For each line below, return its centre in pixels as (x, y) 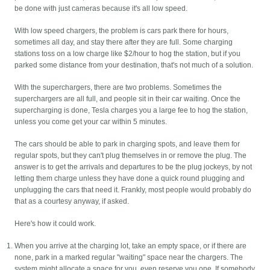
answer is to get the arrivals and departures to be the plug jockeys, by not (133, 167)
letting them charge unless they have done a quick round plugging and (130, 179)
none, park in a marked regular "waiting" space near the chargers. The (129, 258)
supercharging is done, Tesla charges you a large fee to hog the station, (131, 111)
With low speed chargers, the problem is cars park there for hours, (122, 31)
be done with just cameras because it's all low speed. (101, 9)
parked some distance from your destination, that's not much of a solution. (134, 65)
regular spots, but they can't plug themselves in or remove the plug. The (131, 156)
